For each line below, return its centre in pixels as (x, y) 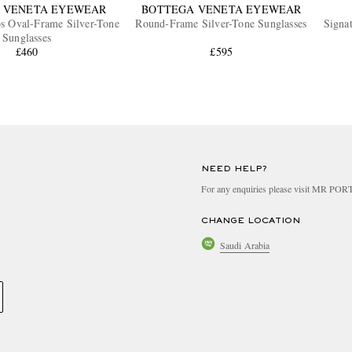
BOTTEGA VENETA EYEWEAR (222, 9)
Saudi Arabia (245, 245)
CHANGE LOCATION (251, 221)
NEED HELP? (234, 169)
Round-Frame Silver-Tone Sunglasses (222, 24)
